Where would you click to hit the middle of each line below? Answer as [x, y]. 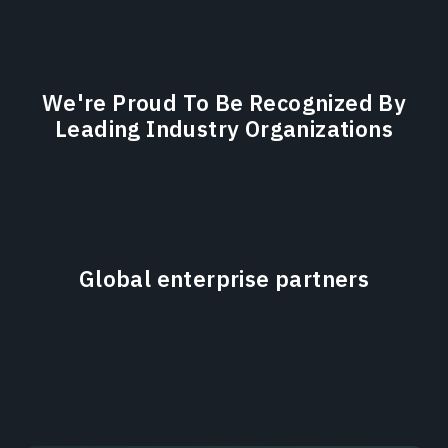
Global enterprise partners [224, 278]
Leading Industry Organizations [224, 128]
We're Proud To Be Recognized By [224, 102]
